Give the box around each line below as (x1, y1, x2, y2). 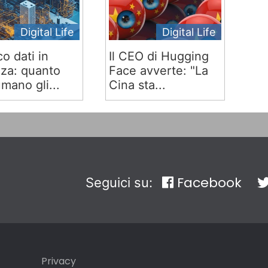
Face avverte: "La (108, 63, 208, 78)
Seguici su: (85, 175, 156, 190)
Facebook (173, 173, 242, 192)
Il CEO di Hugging (108, 49, 209, 63)
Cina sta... (108, 78, 166, 92)
